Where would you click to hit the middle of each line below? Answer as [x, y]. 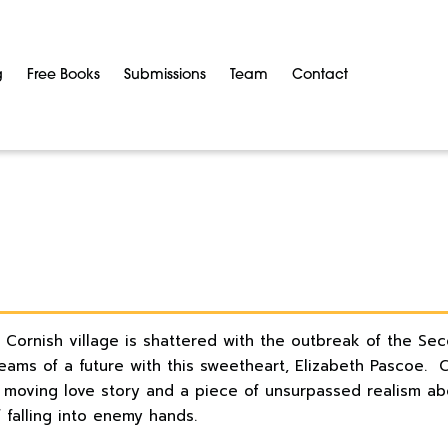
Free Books [63, 75]
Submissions [165, 75]
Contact [320, 75]
